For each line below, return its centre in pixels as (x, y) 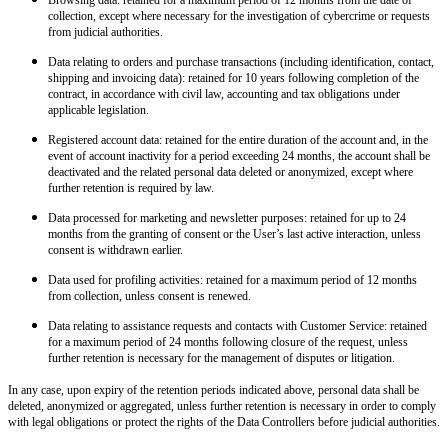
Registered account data (103, 139)
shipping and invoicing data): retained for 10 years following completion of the (233, 77)
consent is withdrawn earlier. (115, 249)
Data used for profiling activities (124, 279)
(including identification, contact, (355, 61)
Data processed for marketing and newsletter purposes (176, 217)
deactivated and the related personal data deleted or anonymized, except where (230, 171)
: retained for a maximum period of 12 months (308, 279)
